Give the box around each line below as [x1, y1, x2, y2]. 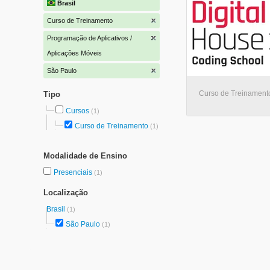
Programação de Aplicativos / [47, 34, 132, 42]
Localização [43, 188, 88, 197]
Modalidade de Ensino [43, 151, 127, 160]
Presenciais [54, 168, 94, 177]
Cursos [66, 107, 89, 115]
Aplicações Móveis [47, 49, 102, 57]
